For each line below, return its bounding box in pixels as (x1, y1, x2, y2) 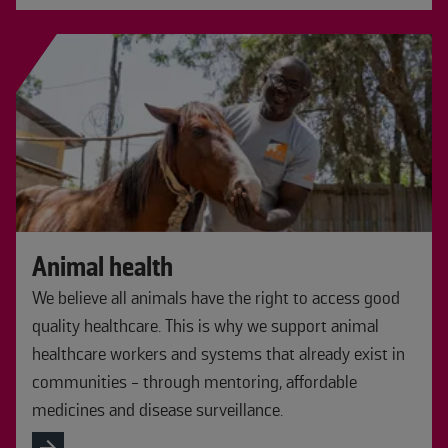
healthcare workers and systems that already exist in (32, 342, 405, 365)
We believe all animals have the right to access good (32, 286, 400, 309)
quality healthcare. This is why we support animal (32, 314, 379, 337)
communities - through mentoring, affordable (32, 370, 357, 393)
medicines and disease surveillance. (32, 398, 283, 421)
